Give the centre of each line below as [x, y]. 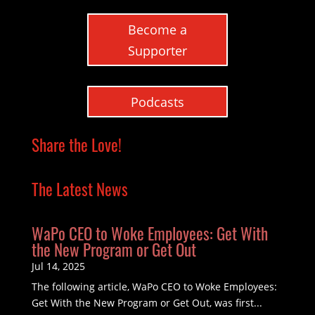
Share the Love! [76, 144]
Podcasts [157, 102]
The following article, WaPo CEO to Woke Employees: [154, 286]
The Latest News [79, 189]
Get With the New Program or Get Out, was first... [147, 302]
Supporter [157, 50]
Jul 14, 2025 [58, 266]
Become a [157, 29]
